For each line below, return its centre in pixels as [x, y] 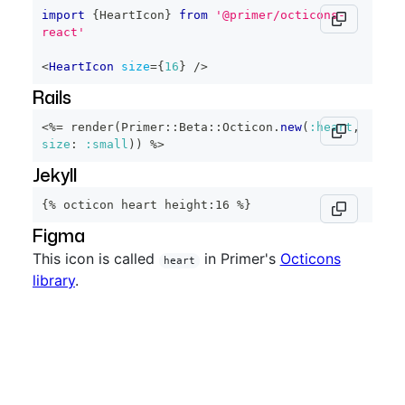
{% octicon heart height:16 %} [146, 205]
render [89, 127]
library [54, 280]
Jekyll [55, 174]
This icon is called [96, 259]
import [63, 15]
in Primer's [237, 259]
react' [63, 32]
